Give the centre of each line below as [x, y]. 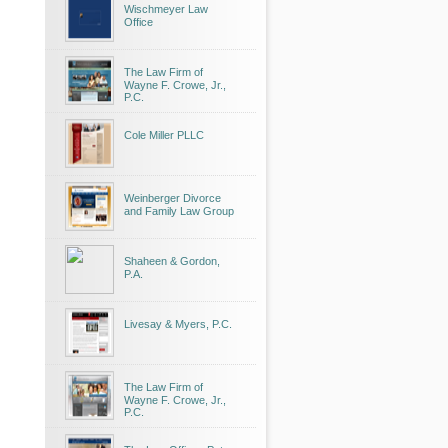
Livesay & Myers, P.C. [178, 324]
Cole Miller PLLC [164, 135]
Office [138, 22]
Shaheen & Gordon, [172, 261]
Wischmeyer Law [166, 9]
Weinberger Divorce [172, 198]
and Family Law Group [179, 211]
